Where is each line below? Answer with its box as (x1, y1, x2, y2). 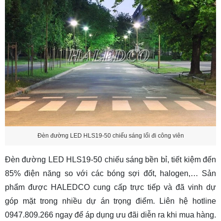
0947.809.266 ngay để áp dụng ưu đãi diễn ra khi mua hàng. (5, 210, 216, 219)
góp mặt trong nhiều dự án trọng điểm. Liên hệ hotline (5, 196, 216, 205)
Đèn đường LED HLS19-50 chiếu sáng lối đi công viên (37, 132, 184, 140)
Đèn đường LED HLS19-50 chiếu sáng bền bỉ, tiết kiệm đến (5, 155, 216, 164)
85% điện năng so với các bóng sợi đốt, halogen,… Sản (5, 169, 216, 178)
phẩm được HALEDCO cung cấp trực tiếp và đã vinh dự (5, 183, 216, 191)
